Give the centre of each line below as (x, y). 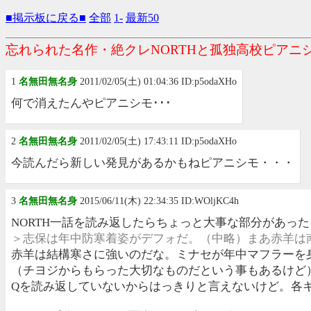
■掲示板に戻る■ (46, 18)
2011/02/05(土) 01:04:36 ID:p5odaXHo (158, 82)
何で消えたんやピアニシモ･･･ (91, 103)
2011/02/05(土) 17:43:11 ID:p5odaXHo (158, 142)
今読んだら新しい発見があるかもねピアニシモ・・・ (153, 163)
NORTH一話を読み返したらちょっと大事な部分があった (160, 223)
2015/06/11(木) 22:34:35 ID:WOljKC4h (159, 201)
